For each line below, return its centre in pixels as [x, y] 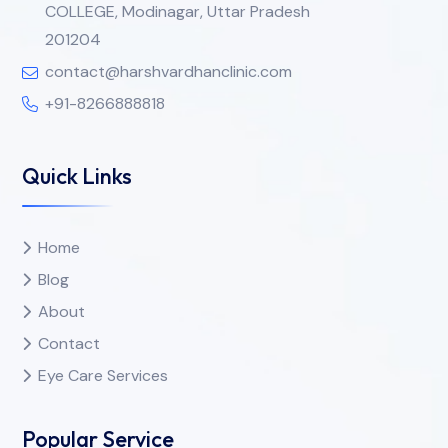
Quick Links [77, 176]
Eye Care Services [103, 376]
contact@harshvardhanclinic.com [168, 71]
